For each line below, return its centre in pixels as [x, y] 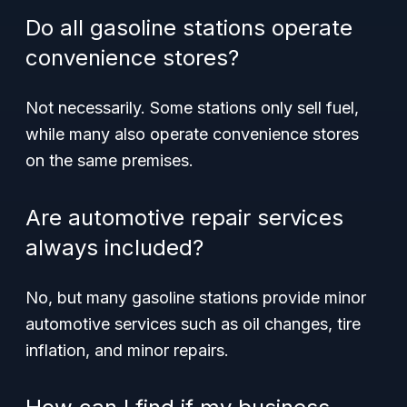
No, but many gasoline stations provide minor [196, 298]
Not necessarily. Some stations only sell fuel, [192, 108]
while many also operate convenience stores [192, 134]
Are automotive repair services [184, 218]
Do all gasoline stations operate [189, 28]
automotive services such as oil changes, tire [193, 324]
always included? [114, 248]
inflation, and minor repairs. [127, 350]
